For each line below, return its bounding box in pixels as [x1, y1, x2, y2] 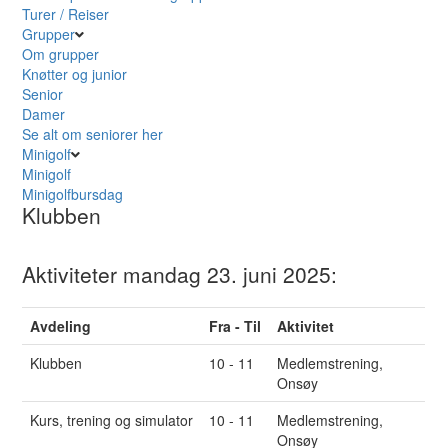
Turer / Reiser [22, 4, 110, 25]
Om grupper [22, 44, 100, 65]
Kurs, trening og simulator [30, 410, 194, 431]
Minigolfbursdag [22, 184, 124, 205]
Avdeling [30, 316, 92, 337]
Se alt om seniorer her [22, 124, 164, 145]
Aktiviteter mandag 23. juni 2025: [22, 259, 338, 290]
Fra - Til [209, 316, 262, 337]
